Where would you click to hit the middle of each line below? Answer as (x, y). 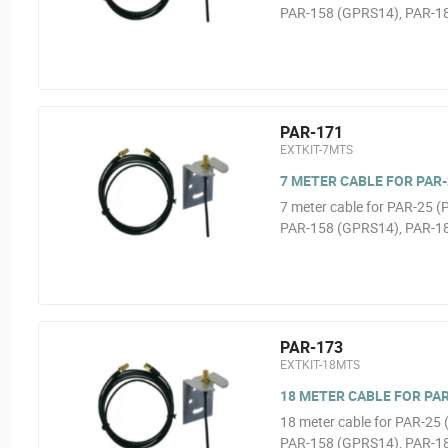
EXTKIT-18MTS (319, 364)
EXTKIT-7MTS (316, 149)
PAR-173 (311, 347)
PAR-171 (311, 132)
